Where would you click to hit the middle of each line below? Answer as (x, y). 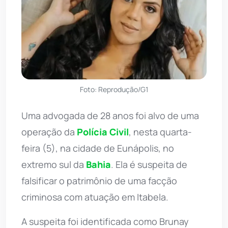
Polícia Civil (103, 132)
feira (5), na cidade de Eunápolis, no (98, 148)
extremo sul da (54, 164)
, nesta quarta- (160, 132)
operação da (49, 132)
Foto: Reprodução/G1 (114, 89)
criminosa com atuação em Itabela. (95, 197)
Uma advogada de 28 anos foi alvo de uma (110, 115)
